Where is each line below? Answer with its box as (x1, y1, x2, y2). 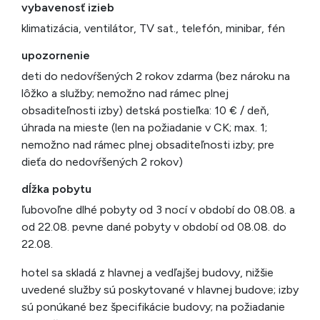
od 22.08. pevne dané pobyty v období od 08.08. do (21, 220, 286, 234)
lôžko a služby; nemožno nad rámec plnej (21, 86, 229, 100)
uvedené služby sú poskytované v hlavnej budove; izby (21, 283, 299, 296)
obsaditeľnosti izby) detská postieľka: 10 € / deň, (21, 104, 269, 117)
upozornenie (21, 49, 90, 62)
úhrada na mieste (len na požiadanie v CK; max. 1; (21, 121, 267, 134)
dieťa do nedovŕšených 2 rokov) (21, 155, 183, 169)
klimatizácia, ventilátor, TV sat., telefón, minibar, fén (21, 21, 285, 35)
